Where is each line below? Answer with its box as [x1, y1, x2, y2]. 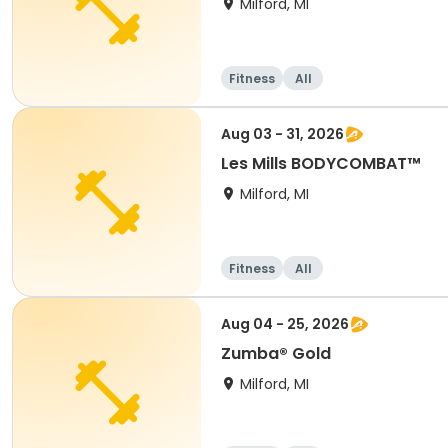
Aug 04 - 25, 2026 [221, 314, 349, 334]
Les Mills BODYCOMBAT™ [221, 152, 421, 175]
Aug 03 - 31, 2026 [221, 124, 344, 144]
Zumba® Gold [221, 342, 331, 365]
